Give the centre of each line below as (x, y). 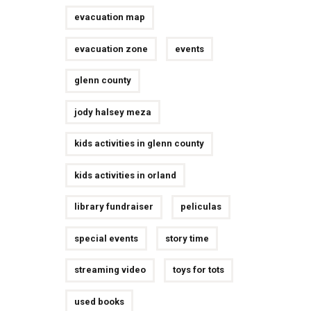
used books (99, 301)
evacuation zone (111, 49)
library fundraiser (114, 207)
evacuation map (109, 17)
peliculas (201, 207)
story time (187, 238)
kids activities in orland (125, 175)
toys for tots (198, 270)
